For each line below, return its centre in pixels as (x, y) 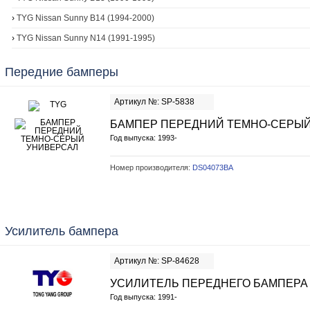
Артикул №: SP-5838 (154, 102)
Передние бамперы (62, 72)
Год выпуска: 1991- (144, 297)
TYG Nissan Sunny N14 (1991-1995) (86, 38)
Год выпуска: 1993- (144, 138)
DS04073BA (213, 167)
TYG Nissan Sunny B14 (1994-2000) (85, 18)
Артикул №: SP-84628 (157, 261)
